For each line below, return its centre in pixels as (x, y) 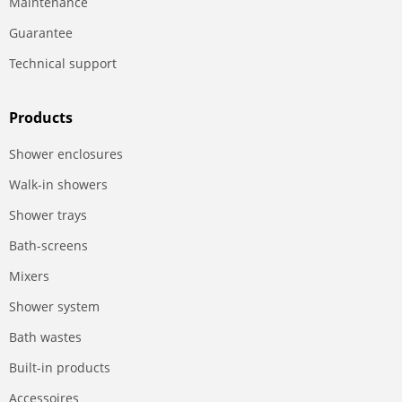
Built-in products (60, 367)
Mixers (29, 275)
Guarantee (41, 32)
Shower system (54, 306)
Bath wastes (45, 336)
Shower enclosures (66, 153)
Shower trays (48, 214)
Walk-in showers (58, 184)
